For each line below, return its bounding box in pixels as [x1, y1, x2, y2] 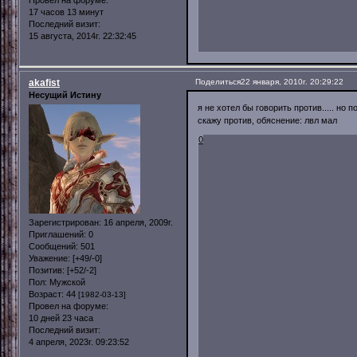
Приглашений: [29, 229, 86, 240]
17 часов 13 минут [29, 7, 104, 18]
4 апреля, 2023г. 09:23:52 [29, 337, 129, 347]
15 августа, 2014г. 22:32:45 [29, 31, 136, 41]
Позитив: [29, 265, 65, 276]
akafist [29, 76, 60, 88]
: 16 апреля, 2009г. [99, 218, 173, 228]
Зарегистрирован [29, 218, 99, 228]
